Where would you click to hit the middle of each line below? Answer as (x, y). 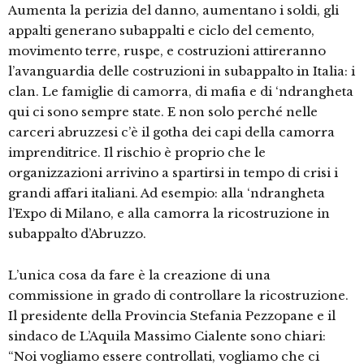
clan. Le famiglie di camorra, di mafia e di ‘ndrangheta (181, 92)
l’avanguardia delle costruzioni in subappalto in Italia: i (182, 71)
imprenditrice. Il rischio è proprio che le (137, 153)
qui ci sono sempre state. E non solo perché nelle (163, 112)
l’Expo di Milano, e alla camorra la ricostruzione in (169, 214)
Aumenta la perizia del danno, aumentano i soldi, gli (173, 11)
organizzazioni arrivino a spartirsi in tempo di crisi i (173, 173)
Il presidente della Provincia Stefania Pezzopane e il (172, 316)
